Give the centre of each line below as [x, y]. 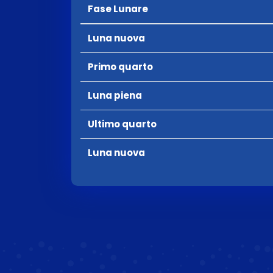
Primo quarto [120, 67]
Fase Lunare [118, 9]
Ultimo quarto [122, 124]
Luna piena [115, 95]
